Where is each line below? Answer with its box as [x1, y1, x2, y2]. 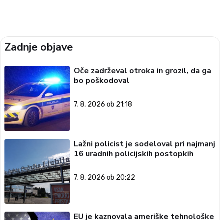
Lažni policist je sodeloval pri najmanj [73, 138, 215, 149]
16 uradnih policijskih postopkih [73, 148, 193, 159]
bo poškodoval [73, 75, 130, 86]
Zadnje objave [4, 40, 73, 55]
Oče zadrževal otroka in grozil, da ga [73, 65, 211, 77]
